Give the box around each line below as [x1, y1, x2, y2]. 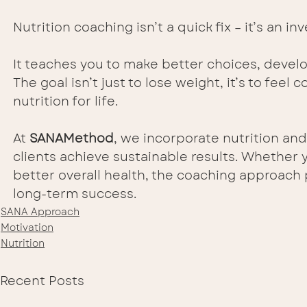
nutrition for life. [13, 92, 118, 110]
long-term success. [13, 184, 136, 203]
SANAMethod [29, 129, 114, 147]
